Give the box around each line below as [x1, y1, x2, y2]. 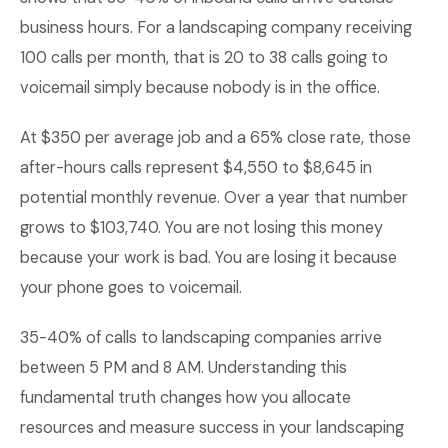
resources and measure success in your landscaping [20, 417, 404, 438]
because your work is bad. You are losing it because [20, 247, 397, 268]
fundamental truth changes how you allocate [20, 387, 351, 408]
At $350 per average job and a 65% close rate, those [20, 127, 411, 148]
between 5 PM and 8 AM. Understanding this [20, 357, 347, 378]
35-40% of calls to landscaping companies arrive [20, 327, 382, 348]
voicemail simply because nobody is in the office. [20, 77, 380, 98]
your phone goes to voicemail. [20, 277, 242, 298]
